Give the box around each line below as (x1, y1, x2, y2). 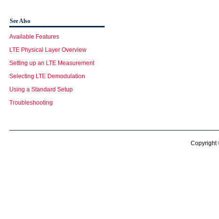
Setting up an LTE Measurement (9, 59, 95, 66)
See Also (10, 18, 31, 25)
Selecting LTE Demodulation (9, 72, 86, 80)
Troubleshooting (9, 99, 53, 106)
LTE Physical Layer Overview (9, 46, 87, 53)
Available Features (9, 33, 60, 40)
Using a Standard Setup (9, 86, 73, 93)
